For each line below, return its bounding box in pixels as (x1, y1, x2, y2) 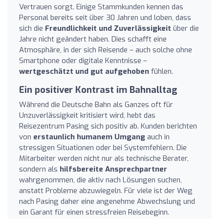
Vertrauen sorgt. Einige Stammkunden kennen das (19, 1, 183, 12)
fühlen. (149, 66, 173, 76)
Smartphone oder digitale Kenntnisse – (19, 55, 147, 66)
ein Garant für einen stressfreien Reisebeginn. (19, 207, 169, 217)
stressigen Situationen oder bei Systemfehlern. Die (19, 142, 187, 153)
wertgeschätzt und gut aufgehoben (19, 66, 149, 76)
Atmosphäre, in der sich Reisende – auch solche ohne (19, 44, 192, 55)
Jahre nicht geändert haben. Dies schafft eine (19, 34, 167, 44)
